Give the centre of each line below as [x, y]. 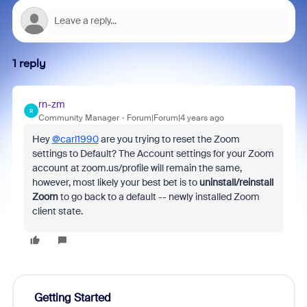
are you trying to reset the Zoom [169, 139]
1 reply [29, 63]
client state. [58, 211]
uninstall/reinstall [236, 182]
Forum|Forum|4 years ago [175, 118]
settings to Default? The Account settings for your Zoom [153, 153]
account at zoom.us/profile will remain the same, [137, 168]
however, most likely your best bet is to [115, 182]
